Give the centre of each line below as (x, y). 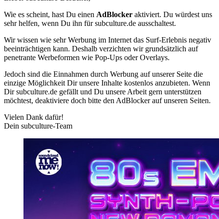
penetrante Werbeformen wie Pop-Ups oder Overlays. (87, 58)
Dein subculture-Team (38, 126)
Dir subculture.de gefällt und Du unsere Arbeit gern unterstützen (103, 92)
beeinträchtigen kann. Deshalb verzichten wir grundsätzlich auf (101, 49)
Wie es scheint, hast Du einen (50, 15)
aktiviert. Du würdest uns (172, 15)
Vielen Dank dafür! (34, 117)
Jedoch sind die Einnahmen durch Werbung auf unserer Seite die (103, 74)
